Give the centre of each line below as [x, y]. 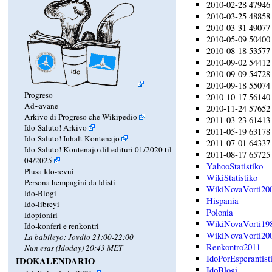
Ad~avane [42, 106]
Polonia [220, 212]
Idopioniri [41, 215]
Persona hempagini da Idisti [70, 182]
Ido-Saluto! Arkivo [56, 128]
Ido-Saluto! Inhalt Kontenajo [72, 139]
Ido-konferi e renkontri [62, 226]
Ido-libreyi [42, 204]
